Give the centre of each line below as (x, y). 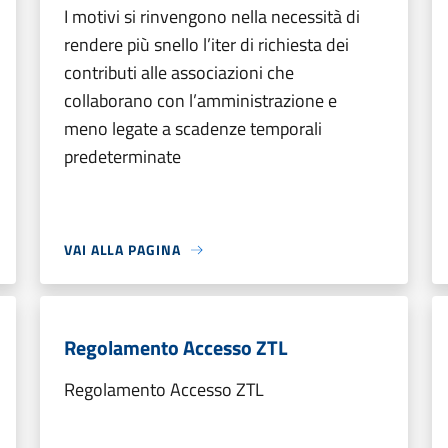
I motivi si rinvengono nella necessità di (212, 16)
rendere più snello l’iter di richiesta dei (206, 44)
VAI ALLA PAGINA (122, 249)
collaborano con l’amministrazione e (200, 100)
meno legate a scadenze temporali (193, 128)
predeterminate (122, 156)
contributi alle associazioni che (179, 72)
